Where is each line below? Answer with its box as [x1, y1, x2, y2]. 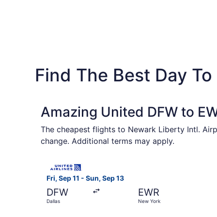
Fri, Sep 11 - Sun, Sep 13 [46, 174, 124, 183]
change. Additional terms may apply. [41, 136, 174, 146]
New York [138, 198, 160, 204]
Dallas [46, 198, 60, 204]
